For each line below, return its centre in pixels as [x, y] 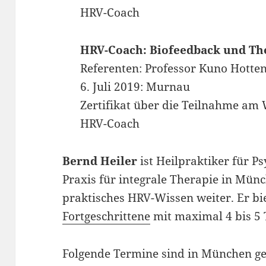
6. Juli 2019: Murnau [135, 87]
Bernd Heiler [100, 161]
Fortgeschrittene [107, 216]
